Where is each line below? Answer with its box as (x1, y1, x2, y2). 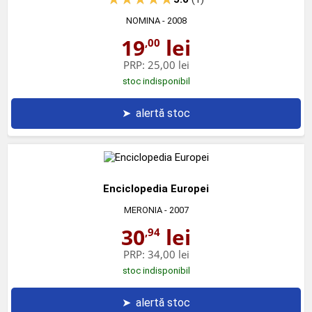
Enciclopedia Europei (103, 182, 209, 195)
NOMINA (125, 15, 160, 26)
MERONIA (123, 204, 162, 215)
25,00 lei (147, 57, 189, 72)
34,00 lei (147, 247, 189, 261)
